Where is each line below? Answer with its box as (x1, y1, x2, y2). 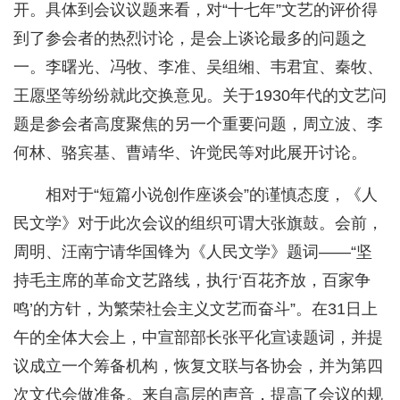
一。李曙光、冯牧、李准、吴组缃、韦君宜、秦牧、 (13, 58, 383, 77)
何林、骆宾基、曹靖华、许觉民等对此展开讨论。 (13, 144, 367, 162)
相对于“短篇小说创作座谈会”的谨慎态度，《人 (46, 186, 378, 204)
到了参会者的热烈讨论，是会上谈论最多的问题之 (13, 29, 367, 48)
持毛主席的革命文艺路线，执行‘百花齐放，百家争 (13, 271, 371, 290)
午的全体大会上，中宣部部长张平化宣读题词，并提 (13, 329, 383, 347)
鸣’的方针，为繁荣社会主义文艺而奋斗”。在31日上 (13, 300, 378, 319)
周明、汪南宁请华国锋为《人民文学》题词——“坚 (13, 243, 372, 262)
